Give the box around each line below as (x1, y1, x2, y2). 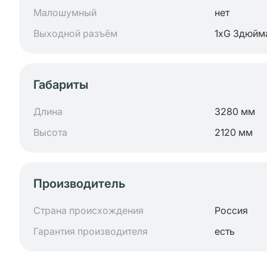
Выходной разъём (33, 27, 117, 39)
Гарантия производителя (33, 225, 148, 237)
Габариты (33, 77, 88, 92)
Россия (215, 204, 248, 216)
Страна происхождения (33, 204, 144, 216)
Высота (33, 126, 67, 138)
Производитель (33, 176, 125, 191)
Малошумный (33, 7, 97, 18)
